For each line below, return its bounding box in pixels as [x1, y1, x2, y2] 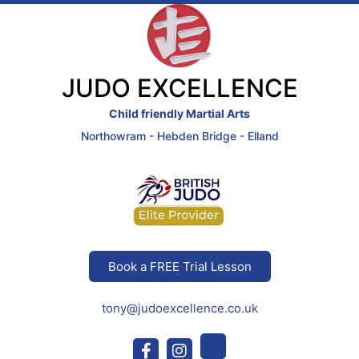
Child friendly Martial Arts [109, 106, 250, 120]
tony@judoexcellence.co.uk [101, 301, 258, 317]
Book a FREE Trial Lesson [107, 259, 252, 275]
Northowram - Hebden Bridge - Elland [80, 128, 279, 143]
